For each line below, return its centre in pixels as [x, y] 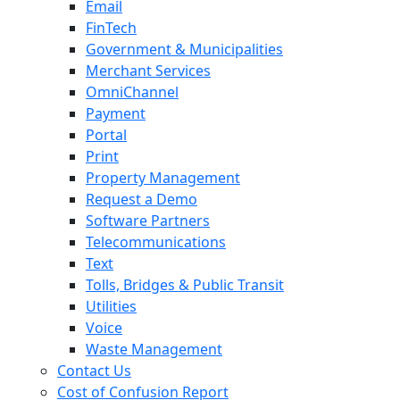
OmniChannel [132, 92]
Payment [116, 113]
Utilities [111, 306]
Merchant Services [148, 71]
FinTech [111, 28]
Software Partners [148, 221]
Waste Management [154, 349]
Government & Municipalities [184, 49]
